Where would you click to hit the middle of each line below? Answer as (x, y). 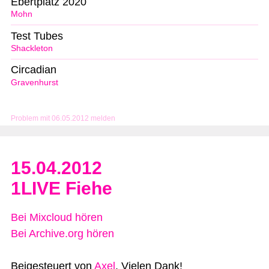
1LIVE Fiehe (62, 189)
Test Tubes (37, 36)
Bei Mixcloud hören (57, 218)
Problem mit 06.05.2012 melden (63, 119)
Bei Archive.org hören (62, 234)
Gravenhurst (35, 83)
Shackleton (32, 49)
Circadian (34, 70)
